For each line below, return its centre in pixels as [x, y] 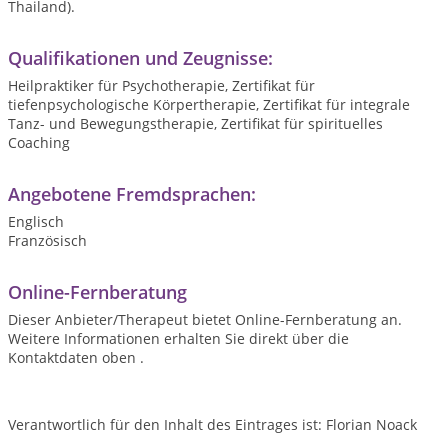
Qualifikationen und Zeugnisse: [140, 58]
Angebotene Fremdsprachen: [132, 194]
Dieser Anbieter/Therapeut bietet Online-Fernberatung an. [205, 319]
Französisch [47, 240]
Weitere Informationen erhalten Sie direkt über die [178, 338]
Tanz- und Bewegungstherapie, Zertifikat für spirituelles [195, 123]
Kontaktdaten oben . [76, 357]
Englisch [36, 221]
